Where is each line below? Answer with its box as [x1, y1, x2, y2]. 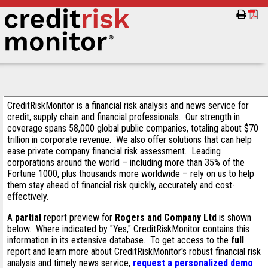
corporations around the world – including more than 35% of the [7, 157, 245, 168]
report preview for [41, 212, 115, 223]
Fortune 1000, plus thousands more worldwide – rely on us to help [7, 168, 254, 179]
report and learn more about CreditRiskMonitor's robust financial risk [7, 246, 261, 257]
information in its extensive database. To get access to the [7, 234, 231, 246]
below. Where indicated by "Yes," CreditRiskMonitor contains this [7, 223, 249, 234]
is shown [217, 212, 251, 223]
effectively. [7, 191, 51, 202]
